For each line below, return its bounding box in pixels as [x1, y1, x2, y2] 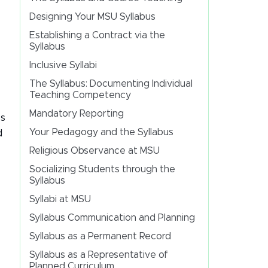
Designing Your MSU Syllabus [29, 12, 156, 22]
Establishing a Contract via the [29, 31, 165, 40]
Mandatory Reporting [29, 109, 124, 118]
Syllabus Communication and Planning [29, 213, 195, 223]
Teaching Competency [29, 90, 133, 100]
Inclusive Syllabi [29, 60, 97, 70]
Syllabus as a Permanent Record [29, 232, 171, 241]
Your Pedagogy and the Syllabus [29, 127, 173, 137]
